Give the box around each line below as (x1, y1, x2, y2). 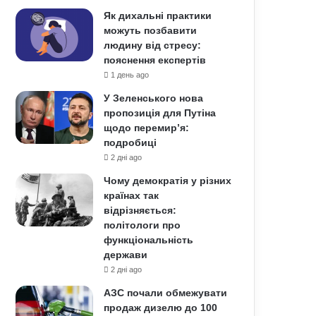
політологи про (104, 219, 181, 231)
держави (104, 249, 148, 260)
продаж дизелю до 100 (104, 302, 218, 313)
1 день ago (111, 71, 150, 79)
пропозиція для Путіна (104, 107, 217, 119)
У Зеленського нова (104, 92, 204, 104)
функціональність (104, 234, 194, 245)
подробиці (104, 137, 157, 148)
